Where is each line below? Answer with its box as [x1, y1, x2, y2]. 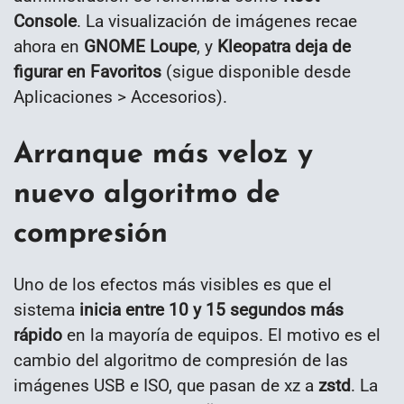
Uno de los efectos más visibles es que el [14, 273, 332, 295]
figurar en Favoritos [14, 60, 161, 82]
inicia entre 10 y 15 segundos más [79, 298, 344, 320]
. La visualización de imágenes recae [77, 10, 357, 32]
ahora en [14, 35, 84, 57]
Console [14, 10, 77, 32]
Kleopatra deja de [217, 35, 351, 57]
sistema [14, 298, 79, 320]
